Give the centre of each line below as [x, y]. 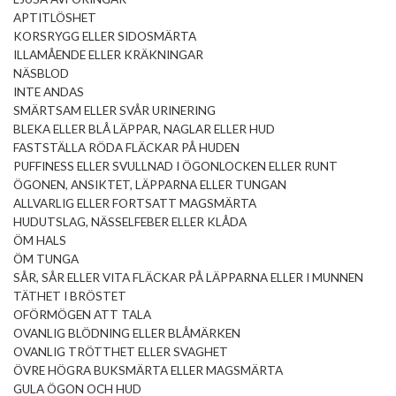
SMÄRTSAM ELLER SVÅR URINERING [114, 111]
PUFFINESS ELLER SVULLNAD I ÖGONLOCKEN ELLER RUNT [175, 167]
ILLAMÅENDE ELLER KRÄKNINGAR [108, 55]
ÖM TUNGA [46, 259]
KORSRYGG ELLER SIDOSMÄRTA [105, 37]
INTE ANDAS [49, 92]
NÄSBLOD [41, 74]
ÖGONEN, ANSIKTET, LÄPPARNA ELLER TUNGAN [150, 185]
